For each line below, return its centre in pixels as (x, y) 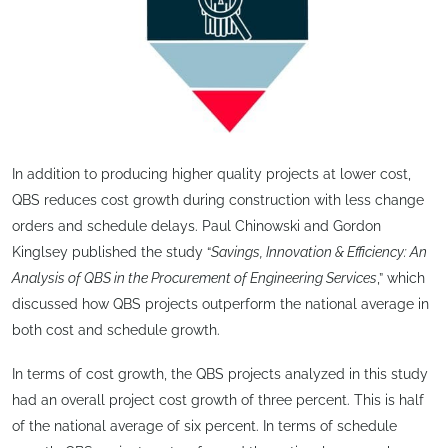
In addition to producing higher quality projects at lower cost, (211, 174)
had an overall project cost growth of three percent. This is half (218, 399)
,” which (401, 278)
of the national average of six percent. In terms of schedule (204, 425)
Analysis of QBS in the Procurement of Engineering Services (194, 278)
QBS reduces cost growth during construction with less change (218, 200)
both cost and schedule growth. (116, 330)
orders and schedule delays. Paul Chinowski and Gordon (196, 226)
